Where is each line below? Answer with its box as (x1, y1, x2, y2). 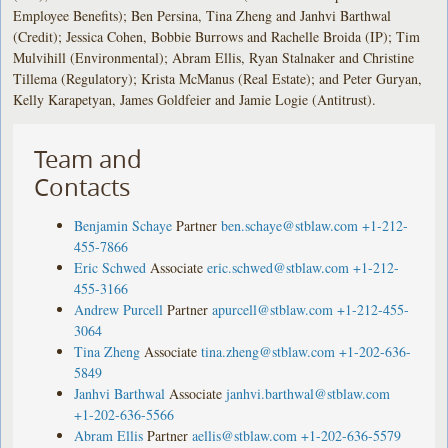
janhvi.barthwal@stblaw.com (226, 383, 391, 403)
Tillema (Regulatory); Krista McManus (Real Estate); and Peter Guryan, (13, 68, 423, 88)
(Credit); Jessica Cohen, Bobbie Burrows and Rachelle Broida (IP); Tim (13, 26, 421, 46)
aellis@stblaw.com (192, 425, 298, 445)
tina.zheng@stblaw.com (201, 341, 336, 361)
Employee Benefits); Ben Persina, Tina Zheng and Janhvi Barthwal (13, 5, 392, 25)
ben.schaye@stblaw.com (221, 215, 359, 235)
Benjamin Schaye (74, 215, 173, 235)
